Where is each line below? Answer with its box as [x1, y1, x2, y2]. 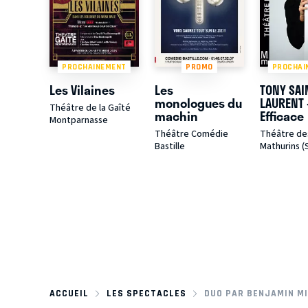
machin [154, 107, 198, 126]
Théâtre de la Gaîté [49, 101, 131, 115]
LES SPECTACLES [106, 287, 186, 298]
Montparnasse [49, 113, 108, 128]
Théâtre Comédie [154, 127, 228, 142]
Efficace [259, 107, 304, 126]
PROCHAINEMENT [62, 61, 126, 71]
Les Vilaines [49, 80, 115, 100]
